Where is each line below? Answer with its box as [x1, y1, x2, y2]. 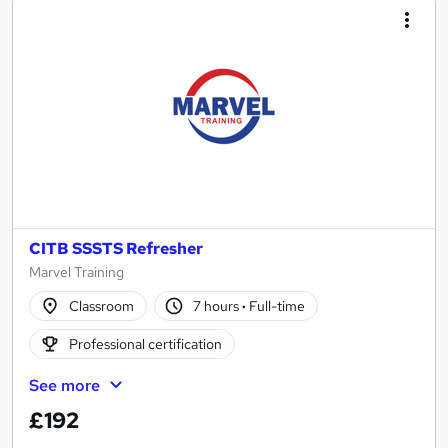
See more [29, 375, 100, 397]
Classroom [68, 296, 134, 315]
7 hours [193, 296, 243, 315]
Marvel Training [29, 263, 124, 282]
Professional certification [68, 334, 222, 353]
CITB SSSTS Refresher [29, 238, 203, 260]
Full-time [246, 296, 306, 315]
